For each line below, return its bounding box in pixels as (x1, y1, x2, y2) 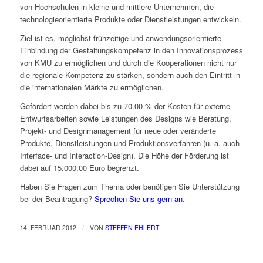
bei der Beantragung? (19, 193, 95, 205)
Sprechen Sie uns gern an (94, 193, 183, 205)
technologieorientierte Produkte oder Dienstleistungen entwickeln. (19, 14, 241, 25)
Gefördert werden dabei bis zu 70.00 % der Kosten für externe (19, 100, 230, 112)
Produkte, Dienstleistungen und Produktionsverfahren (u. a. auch (19, 137, 240, 149)
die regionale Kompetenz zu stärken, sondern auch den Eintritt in (19, 69, 240, 81)
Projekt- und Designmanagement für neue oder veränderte (19, 125, 216, 137)
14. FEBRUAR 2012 (19, 223, 76, 232)
